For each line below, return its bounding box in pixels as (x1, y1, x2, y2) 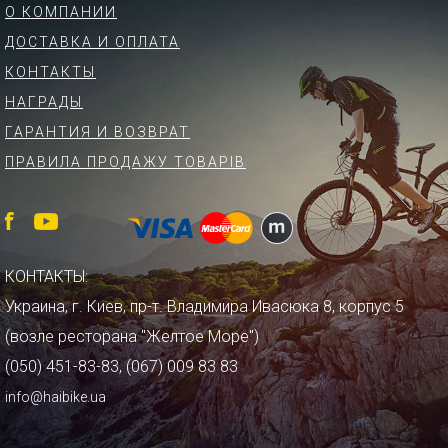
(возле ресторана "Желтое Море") (5, 327, 259, 346)
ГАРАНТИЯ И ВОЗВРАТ (5, 124, 190, 140)
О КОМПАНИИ (5, 4, 117, 20)
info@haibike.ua (5, 389, 106, 405)
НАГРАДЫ (5, 94, 83, 110)
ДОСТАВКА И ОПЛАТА (5, 34, 180, 50)
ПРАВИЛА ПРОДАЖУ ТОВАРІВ (5, 154, 246, 170)
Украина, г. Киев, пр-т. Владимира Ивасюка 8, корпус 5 (5, 297, 404, 316)
